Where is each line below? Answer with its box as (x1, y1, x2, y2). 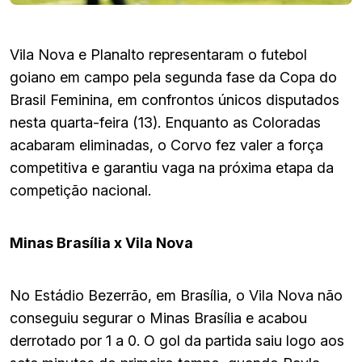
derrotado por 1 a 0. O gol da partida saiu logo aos (10, 331, 344, 349)
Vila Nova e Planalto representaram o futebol (10, 45, 307, 63)
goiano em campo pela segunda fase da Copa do (10, 68, 337, 86)
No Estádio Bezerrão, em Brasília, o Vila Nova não (10, 286, 343, 304)
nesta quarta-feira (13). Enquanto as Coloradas (10, 113, 321, 131)
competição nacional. (10, 181, 151, 199)
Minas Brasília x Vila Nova (10, 234, 193, 251)
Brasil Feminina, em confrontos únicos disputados (10, 90, 339, 108)
